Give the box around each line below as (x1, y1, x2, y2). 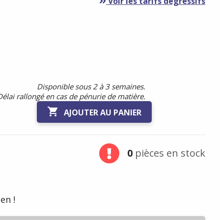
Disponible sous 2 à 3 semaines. (36, 82, 145, 91)
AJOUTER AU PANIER (63, 107, 141, 118)
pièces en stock (132, 146, 205, 160)
